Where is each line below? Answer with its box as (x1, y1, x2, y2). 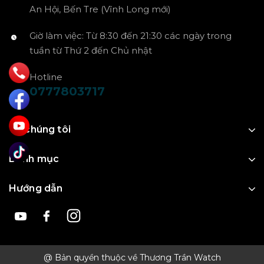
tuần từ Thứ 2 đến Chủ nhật (29, 45, 152, 57)
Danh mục (9, 153, 60, 165)
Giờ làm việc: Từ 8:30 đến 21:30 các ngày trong (29, 30, 232, 42)
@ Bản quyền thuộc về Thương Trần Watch (43, 252, 221, 263)
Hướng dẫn (9, 183, 63, 194)
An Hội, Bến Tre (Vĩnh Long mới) (29, 4, 171, 15)
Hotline (29, 71, 62, 83)
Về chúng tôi (9, 124, 71, 136)
